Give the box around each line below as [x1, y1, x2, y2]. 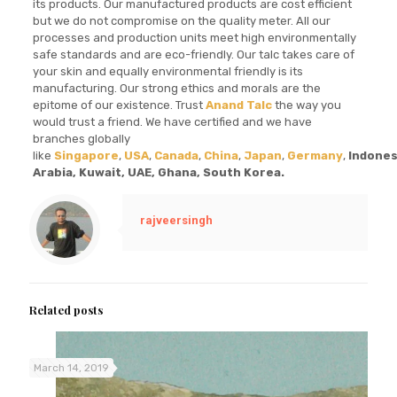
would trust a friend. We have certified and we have [32, 115, 312, 129]
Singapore [53, 149, 119, 163]
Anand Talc [205, 98, 272, 113]
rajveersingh [140, 214, 213, 228]
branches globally [32, 132, 130, 146]
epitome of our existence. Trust [32, 98, 206, 113]
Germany [286, 149, 343, 163]
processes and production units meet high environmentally [32, 31, 356, 45]
